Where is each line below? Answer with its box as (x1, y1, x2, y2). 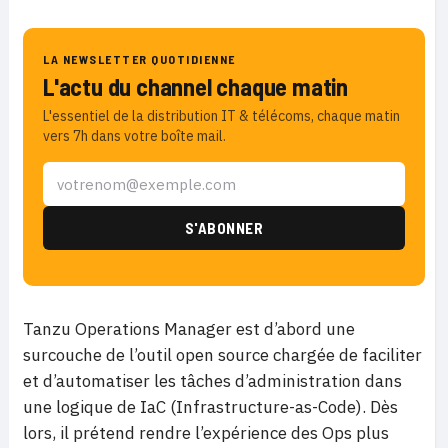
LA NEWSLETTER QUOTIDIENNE (43, 52, 236, 67)
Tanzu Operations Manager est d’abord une (23, 318, 355, 341)
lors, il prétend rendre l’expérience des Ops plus (23, 422, 389, 445)
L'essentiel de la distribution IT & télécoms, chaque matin (43, 107, 400, 126)
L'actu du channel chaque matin (43, 72, 348, 102)
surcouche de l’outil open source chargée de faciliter (23, 344, 422, 367)
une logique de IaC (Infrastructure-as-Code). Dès (23, 396, 398, 419)
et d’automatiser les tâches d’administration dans (23, 370, 402, 393)
